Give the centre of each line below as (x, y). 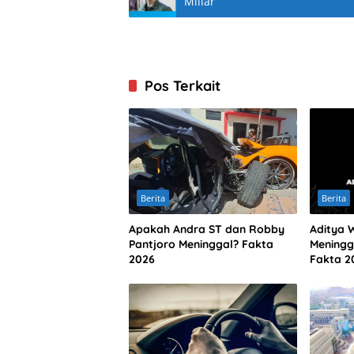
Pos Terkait (183, 85)
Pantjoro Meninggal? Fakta (201, 244)
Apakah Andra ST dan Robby (207, 229)
